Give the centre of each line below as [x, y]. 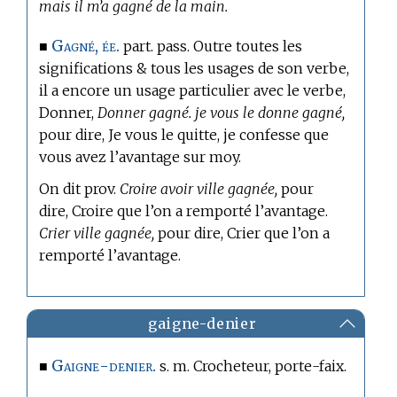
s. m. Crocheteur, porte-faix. [252, 366]
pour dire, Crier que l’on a [242, 234]
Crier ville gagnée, [97, 234]
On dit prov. [80, 189]
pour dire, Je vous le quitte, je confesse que [184, 135]
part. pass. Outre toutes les [211, 47]
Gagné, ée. [86, 47]
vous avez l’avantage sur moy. [140, 157]
